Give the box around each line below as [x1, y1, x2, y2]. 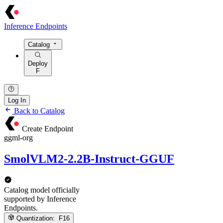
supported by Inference [4, 194, 76, 203]
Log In [8, 96, 26, 104]
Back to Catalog [12, 106, 65, 115]
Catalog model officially [4, 185, 80, 194]
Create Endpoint [22, 124, 73, 133]
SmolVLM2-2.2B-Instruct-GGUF [4, 152, 174, 165]
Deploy [28, 59, 48, 67]
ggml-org [4, 133, 33, 142]
